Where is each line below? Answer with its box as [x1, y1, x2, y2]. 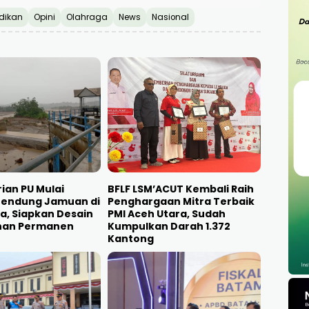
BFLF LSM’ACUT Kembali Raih [107, 181, 254, 196]
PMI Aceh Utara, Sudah [107, 206, 226, 221]
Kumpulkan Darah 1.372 [107, 219, 230, 233]
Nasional [152, 12, 189, 23]
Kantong [107, 231, 154, 246]
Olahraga [66, 12, 108, 23]
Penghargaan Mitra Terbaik [107, 194, 255, 208]
